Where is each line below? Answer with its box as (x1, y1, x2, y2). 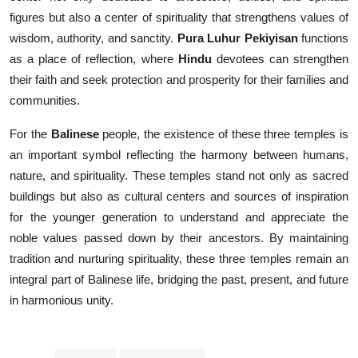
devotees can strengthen (211, 52, 349, 66)
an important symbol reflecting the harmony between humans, (10, 148, 348, 162)
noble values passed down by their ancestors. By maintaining (10, 231, 348, 245)
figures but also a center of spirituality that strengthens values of (10, 10, 348, 25)
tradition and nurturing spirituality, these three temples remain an (10, 252, 348, 266)
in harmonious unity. (10, 293, 113, 308)
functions (297, 31, 349, 46)
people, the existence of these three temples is (98, 127, 349, 141)
